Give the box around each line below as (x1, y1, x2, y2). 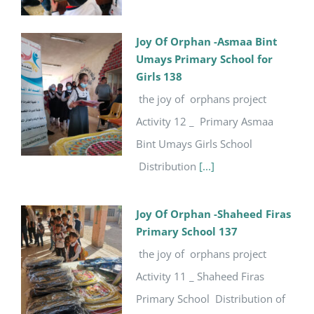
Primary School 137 (136, 224, 238, 238)
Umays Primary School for (136, 51, 273, 66)
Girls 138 (136, 69, 182, 83)
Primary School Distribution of (136, 291, 285, 306)
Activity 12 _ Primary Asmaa (136, 114, 273, 128)
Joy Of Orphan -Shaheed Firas (136, 206, 291, 221)
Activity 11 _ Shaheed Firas (136, 268, 264, 283)
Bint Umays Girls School (136, 136, 255, 151)
